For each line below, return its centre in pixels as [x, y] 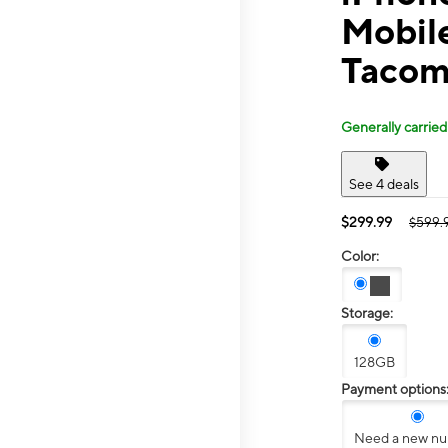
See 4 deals [384, 183]
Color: [360, 255]
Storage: [367, 313]
